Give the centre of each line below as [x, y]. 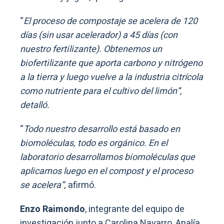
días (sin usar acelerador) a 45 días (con [99, 35]
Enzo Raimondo [52, 209]
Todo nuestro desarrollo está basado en [102, 129]
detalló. [35, 105]
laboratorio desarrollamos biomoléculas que [107, 157]
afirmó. [81, 185]
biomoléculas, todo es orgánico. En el [94, 143]
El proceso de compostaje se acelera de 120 [110, 21]
